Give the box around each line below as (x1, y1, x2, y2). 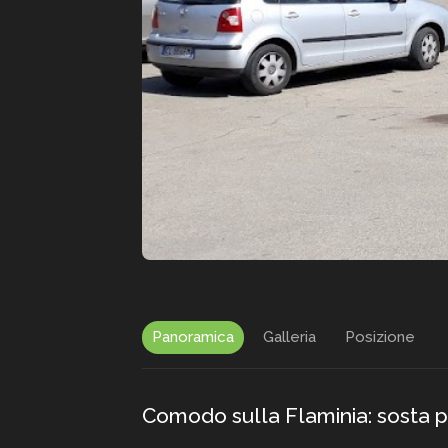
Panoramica (152, 328, 234, 346)
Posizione (345, 328, 415, 346)
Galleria (263, 328, 316, 346)
